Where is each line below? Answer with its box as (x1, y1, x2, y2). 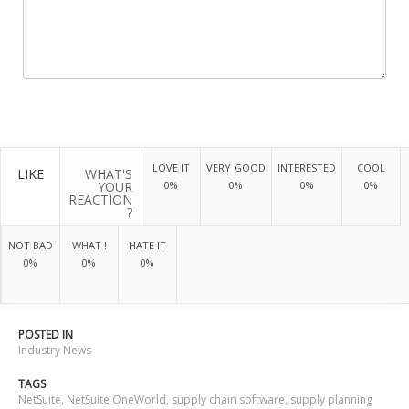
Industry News (18, 342, 91, 359)
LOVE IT (152, 161, 190, 175)
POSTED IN (18, 327, 73, 343)
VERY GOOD (206, 161, 266, 175)
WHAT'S (85, 165, 132, 184)
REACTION (68, 191, 132, 209)
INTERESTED (278, 161, 336, 175)
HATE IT (129, 238, 166, 253)
